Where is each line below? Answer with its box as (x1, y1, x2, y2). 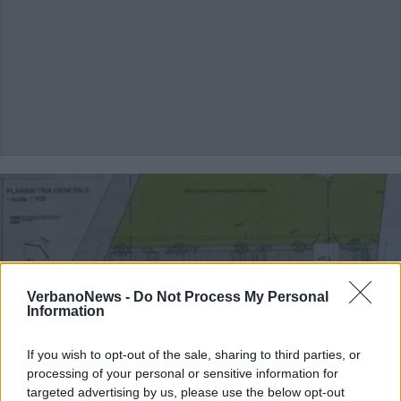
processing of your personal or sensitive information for (27, 366, 338, 380)
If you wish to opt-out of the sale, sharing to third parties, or (27, 347, 361, 362)
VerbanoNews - (27, 289, 133, 304)
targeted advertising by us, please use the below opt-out (27, 385, 345, 399)
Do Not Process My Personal (133, 289, 328, 304)
